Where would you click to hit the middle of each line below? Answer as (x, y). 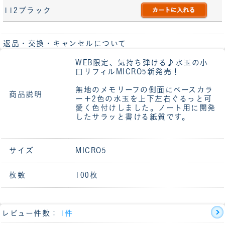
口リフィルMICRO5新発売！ (128, 72)
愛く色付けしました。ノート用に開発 (146, 108)
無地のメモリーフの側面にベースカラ (144, 90)
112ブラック (28, 10)
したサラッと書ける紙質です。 (133, 117)
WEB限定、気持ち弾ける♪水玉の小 (142, 63)
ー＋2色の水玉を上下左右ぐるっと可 (144, 99)
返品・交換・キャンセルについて (65, 43)
